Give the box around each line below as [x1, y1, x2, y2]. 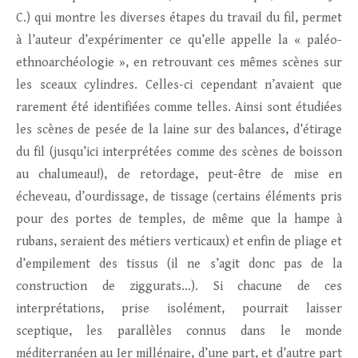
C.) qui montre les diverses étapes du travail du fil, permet [16, 10, 342, 26]
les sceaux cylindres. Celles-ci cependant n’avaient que [16, 78, 342, 93]
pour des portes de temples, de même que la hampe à [16, 212, 342, 228]
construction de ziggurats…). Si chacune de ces [16, 279, 342, 295]
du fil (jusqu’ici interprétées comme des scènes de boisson [16, 145, 342, 161]
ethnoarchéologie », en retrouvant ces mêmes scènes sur [16, 55, 342, 71]
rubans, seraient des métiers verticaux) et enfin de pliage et [16, 234, 342, 250]
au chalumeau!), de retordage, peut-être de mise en [16, 167, 342, 183]
